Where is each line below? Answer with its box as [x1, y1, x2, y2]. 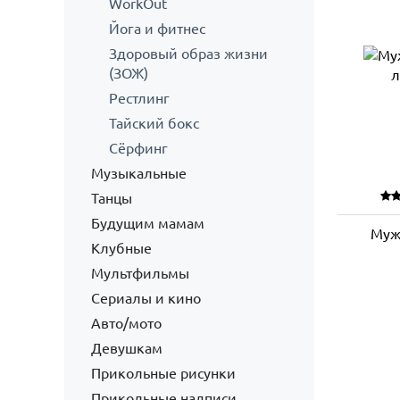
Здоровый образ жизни [109, 46, 268, 62]
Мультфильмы [91, 265, 189, 281]
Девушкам [91, 340, 162, 356]
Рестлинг [109, 90, 170, 106]
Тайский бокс [109, 115, 199, 131]
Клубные [91, 240, 152, 256]
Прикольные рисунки [91, 365, 236, 381]
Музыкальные [91, 165, 187, 181]
